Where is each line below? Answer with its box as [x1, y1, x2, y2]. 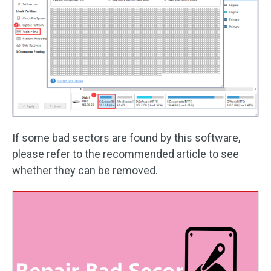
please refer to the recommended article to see [12, 148, 239, 160]
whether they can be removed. [12, 164, 158, 177]
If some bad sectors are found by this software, [12, 131, 240, 144]
